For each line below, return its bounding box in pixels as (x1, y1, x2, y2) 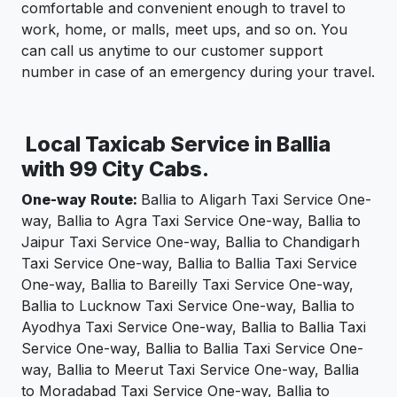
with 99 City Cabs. (21, 156, 209, 183)
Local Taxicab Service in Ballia (21, 131, 331, 158)
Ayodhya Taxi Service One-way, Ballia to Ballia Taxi (21, 318, 366, 337)
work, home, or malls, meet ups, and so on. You (21, 20, 347, 39)
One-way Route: (21, 191, 141, 209)
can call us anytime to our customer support (21, 42, 323, 60)
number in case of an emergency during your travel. (21, 63, 375, 82)
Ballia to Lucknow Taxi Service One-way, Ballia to (21, 297, 354, 315)
